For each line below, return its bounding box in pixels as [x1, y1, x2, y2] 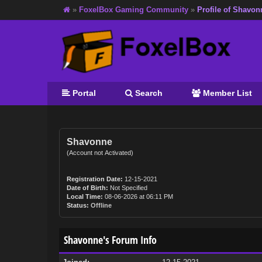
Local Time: [66, 193, 103, 200]
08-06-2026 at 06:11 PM [102, 193, 173, 200]
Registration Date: [66, 175, 123, 182]
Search [132, 88, 163, 98]
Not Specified [108, 184, 149, 191]
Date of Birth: [66, 184, 108, 191]
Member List [200, 88, 252, 98]
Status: [66, 202, 89, 209]
